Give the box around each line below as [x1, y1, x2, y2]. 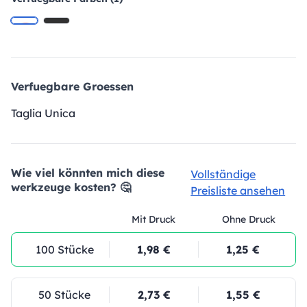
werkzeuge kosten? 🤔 [11, 180, 131, 194]
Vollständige [191, 167, 256, 181]
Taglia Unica [11, 106, 75, 120]
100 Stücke [35, 243, 94, 256]
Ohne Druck [221, 213, 275, 225]
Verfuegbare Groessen [11, 79, 134, 93]
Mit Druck [131, 213, 175, 225]
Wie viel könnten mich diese [11, 166, 164, 180]
